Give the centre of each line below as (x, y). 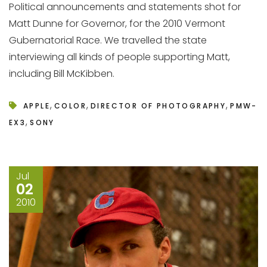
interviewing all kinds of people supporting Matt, (119, 57)
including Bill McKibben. (62, 74)
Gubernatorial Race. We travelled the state (108, 40)
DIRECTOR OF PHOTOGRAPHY (159, 106)
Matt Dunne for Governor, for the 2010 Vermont (117, 24)
